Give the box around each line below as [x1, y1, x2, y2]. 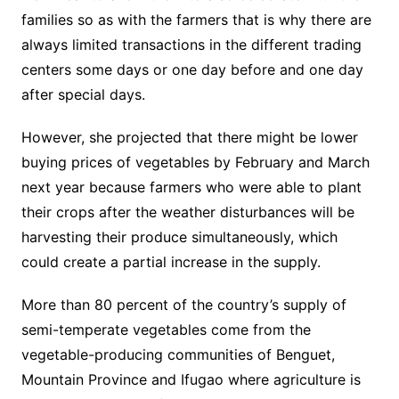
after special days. [20, 85, 145, 104]
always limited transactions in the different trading [20, 36, 362, 54]
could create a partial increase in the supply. [20, 253, 321, 272]
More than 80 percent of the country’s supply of [20, 296, 346, 314]
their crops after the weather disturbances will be [20, 203, 354, 222]
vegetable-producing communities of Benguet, [20, 346, 335, 364]
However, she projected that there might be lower [20, 128, 358, 147]
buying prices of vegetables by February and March [20, 153, 370, 172]
